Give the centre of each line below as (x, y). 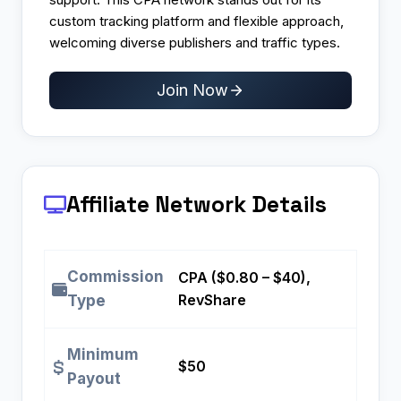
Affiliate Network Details (196, 205)
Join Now (192, 90)
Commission (115, 277)
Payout (94, 379)
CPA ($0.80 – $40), (244, 278)
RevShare (212, 300)
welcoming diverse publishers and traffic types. (195, 42)
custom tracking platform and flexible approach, (196, 21)
